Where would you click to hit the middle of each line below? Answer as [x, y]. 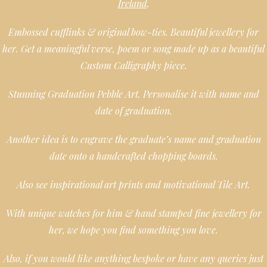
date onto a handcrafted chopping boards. [133, 156]
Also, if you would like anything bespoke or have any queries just [133, 258]
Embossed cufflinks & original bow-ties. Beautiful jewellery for [133, 32]
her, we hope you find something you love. [133, 230]
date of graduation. [133, 111]
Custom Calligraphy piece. [133, 65]
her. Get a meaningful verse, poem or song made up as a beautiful [133, 49]
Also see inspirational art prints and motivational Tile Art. [133, 184]
